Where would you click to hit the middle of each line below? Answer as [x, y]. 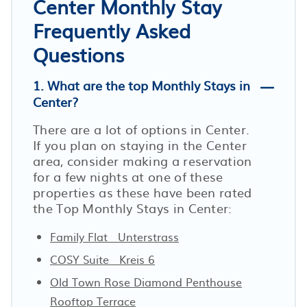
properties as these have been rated [143, 192]
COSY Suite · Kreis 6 [102, 259]
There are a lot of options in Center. [142, 129]
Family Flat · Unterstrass [114, 236]
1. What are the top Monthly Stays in [142, 85]
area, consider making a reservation [143, 160]
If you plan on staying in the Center [140, 145]
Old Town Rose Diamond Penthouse [146, 281]
